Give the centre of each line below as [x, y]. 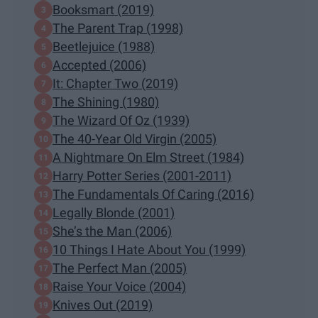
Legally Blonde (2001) [114, 213]
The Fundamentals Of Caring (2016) [153, 194]
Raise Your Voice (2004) [119, 287]
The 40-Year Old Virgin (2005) [135, 139]
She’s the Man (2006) [112, 231]
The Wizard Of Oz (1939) [121, 121]
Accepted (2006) [99, 65]
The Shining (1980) [106, 102]
